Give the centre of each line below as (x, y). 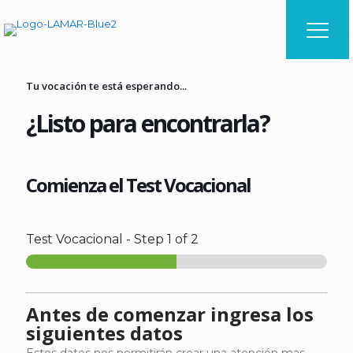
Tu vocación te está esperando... (106, 86)
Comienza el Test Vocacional (138, 185)
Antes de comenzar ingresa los (170, 314)
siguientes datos (104, 333)
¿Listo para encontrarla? (148, 123)
